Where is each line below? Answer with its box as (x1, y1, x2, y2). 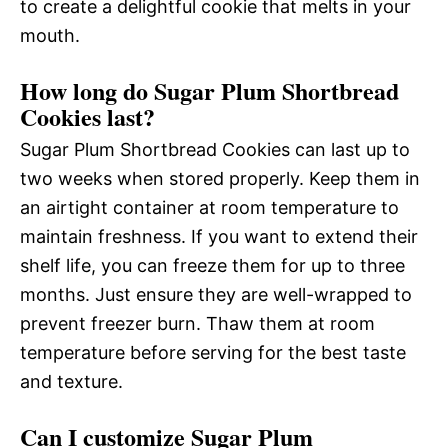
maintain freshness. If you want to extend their (20, 225, 418, 247)
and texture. (20, 370, 123, 392)
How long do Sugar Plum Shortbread (20, 72, 399, 108)
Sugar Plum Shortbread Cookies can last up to (20, 138, 410, 160)
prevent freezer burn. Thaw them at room (20, 312, 375, 334)
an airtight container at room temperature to (20, 196, 399, 218)
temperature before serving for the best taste (20, 341, 406, 363)
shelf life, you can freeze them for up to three (20, 254, 405, 276)
